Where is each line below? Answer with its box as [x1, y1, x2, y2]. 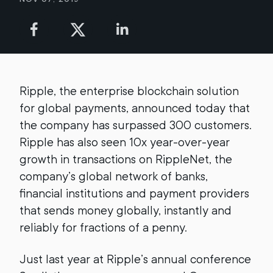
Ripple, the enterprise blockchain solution [19, 84, 239, 98]
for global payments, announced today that [19, 101, 250, 115]
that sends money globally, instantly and [19, 204, 232, 218]
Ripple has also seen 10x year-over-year [19, 135, 230, 149]
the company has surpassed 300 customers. [19, 118, 252, 132]
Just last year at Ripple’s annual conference [19, 252, 251, 266]
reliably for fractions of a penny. [19, 221, 187, 235]
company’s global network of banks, [19, 169, 208, 183]
